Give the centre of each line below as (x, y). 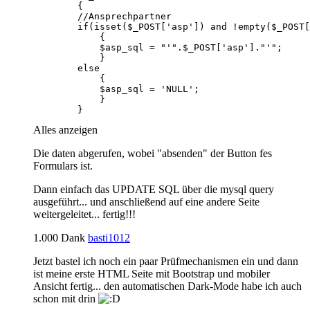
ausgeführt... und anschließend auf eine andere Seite (146, 201)
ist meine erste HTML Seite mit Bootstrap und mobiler (152, 273)
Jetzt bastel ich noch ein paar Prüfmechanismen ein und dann (166, 261)
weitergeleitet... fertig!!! (84, 214)
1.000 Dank (61, 237)
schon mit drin (66, 298)
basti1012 (109, 237)
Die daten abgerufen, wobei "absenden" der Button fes (153, 153)
